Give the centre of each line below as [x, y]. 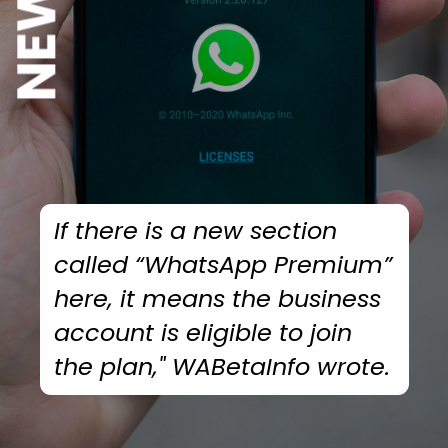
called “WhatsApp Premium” [223, 264]
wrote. [350, 366]
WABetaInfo [241, 366]
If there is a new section [196, 230]
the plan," [113, 366]
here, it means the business [218, 298]
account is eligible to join [203, 332]
